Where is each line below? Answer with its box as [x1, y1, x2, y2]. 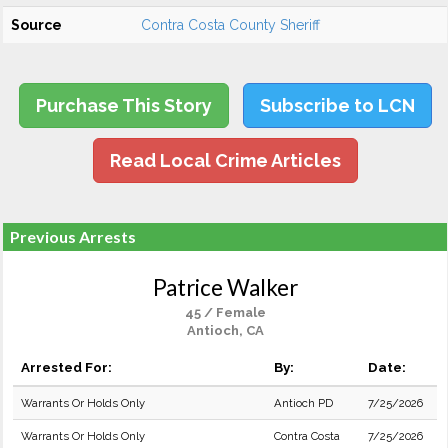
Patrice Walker [152, 274, 298, 301]
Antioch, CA [186, 323, 264, 338]
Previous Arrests [10, 227, 136, 246]
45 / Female [184, 305, 266, 320]
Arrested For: [21, 359, 112, 375]
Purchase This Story [35, 95, 212, 116]
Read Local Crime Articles [109, 150, 341, 171]
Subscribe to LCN [259, 95, 415, 116]
